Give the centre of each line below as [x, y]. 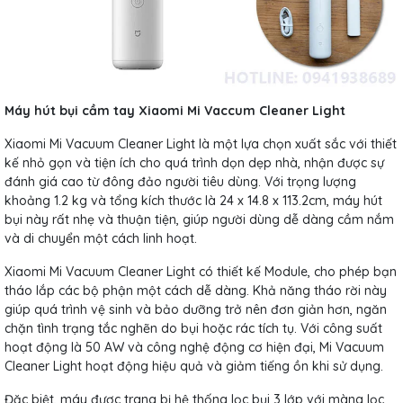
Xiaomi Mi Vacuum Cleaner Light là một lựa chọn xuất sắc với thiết [201, 143]
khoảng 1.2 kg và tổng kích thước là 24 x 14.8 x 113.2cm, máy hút [193, 200]
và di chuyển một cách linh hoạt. [101, 238]
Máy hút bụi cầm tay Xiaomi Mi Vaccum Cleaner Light [175, 110]
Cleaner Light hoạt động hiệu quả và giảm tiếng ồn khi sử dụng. [194, 366]
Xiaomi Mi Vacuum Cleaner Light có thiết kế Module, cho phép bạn [201, 271]
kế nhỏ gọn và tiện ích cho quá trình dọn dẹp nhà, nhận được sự [194, 162]
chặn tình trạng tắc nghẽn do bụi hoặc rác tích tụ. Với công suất [193, 328]
